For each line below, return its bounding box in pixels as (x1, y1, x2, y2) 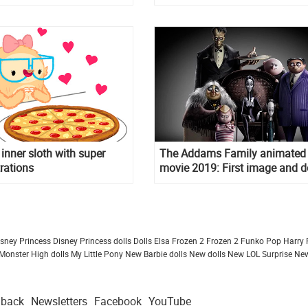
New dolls (189, 248, 225, 260)
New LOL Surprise (228, 248, 292, 260)
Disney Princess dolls (53, 235, 131, 247)
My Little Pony (71, 248, 123, 260)
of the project (159, 175, 223, 190)
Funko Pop (241, 235, 281, 247)
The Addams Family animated (159, 146, 306, 162)
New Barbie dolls (125, 248, 187, 260)
